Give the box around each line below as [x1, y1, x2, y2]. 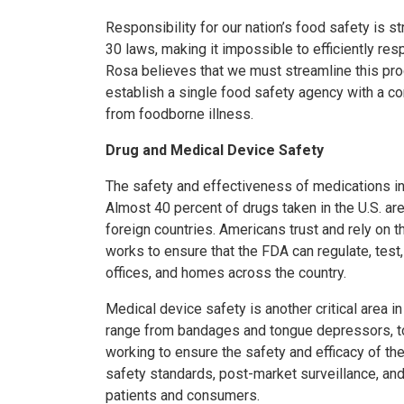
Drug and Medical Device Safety [106, 142, 324, 160]
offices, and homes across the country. [106, 264, 346, 282]
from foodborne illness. [106, 106, 253, 124]
